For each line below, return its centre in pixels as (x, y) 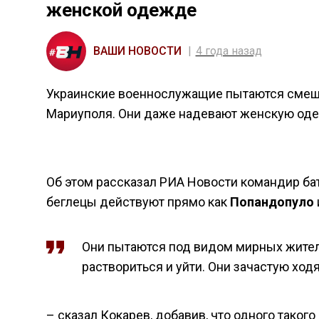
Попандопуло (272, 202)
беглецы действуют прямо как (138, 202)
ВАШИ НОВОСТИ (137, 51)
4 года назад (229, 51)
